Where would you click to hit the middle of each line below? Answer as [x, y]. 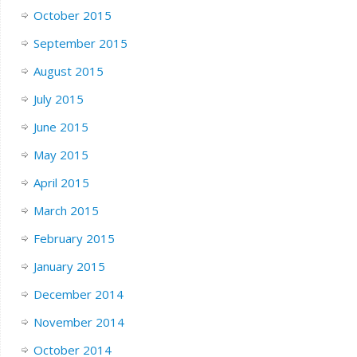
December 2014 [78, 294]
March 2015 [66, 210]
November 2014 [78, 322]
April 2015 [61, 182]
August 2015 [68, 71]
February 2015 [74, 238]
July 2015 [58, 98]
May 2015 [61, 154]
